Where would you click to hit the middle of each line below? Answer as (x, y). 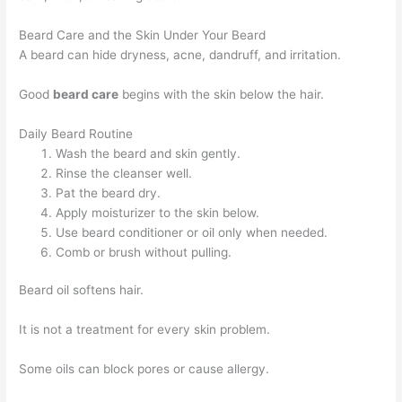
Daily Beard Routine (76, 133)
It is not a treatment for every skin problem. (145, 330)
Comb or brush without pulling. (144, 252)
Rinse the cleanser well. (124, 173)
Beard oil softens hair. (82, 290)
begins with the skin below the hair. (222, 94)
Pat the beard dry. (109, 192)
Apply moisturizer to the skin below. (158, 212)
